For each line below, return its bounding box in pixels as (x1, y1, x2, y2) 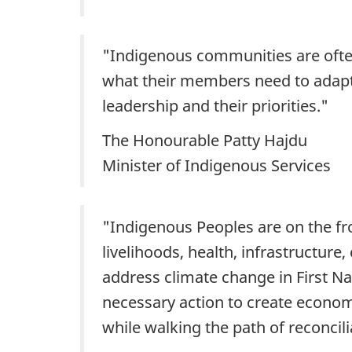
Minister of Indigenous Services (102, 154, 331, 176)
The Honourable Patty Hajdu (102, 129, 307, 151)
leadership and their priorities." (102, 95, 328, 117)
